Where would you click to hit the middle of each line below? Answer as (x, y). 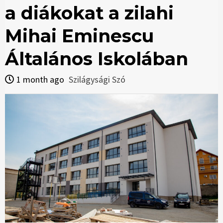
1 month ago (41, 80)
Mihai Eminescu (79, 36)
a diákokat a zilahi (89, 13)
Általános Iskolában (97, 59)
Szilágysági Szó (97, 80)
